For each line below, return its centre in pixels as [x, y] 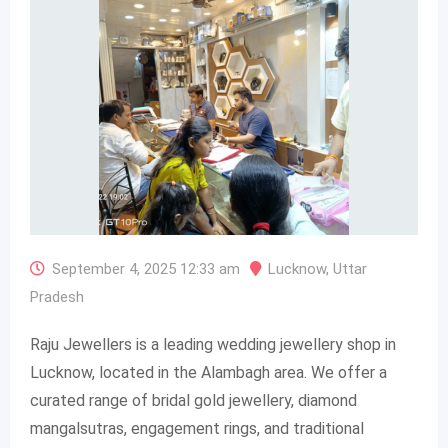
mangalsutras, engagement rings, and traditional [197, 428]
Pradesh [57, 297]
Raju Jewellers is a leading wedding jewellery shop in [213, 344]
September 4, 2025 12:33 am [146, 269]
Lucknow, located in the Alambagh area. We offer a [208, 372]
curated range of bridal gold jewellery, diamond [193, 400]
